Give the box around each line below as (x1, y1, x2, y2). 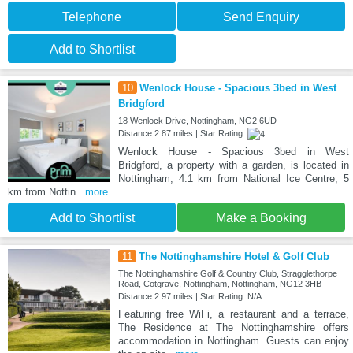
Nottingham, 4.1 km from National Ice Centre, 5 (117, 172, 349, 184)
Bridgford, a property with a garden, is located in (117, 158, 349, 171)
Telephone (62, 9, 121, 24)
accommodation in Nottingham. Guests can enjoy (117, 334, 349, 347)
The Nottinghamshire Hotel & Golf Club (138, 250, 329, 262)
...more (76, 185, 108, 198)
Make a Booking (216, 210, 307, 225)
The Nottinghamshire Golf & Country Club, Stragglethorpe (117, 268, 337, 278)
